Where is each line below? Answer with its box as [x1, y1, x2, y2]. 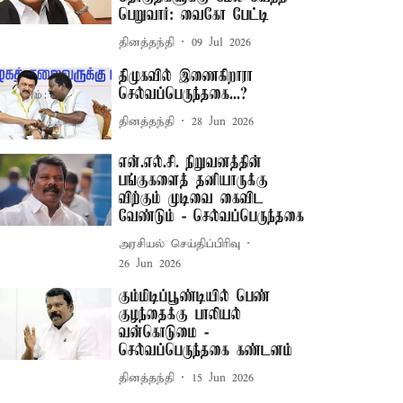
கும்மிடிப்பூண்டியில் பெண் [119, 288, 271, 307]
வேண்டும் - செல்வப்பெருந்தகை [119, 208, 305, 227]
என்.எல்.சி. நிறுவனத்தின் [119, 154, 263, 173]
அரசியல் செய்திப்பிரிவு [119, 236, 241, 252]
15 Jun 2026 [192, 370, 255, 386]
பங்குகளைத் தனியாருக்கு [119, 172, 269, 191]
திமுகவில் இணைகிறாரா [119, 67, 254, 85]
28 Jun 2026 [192, 113, 255, 130]
